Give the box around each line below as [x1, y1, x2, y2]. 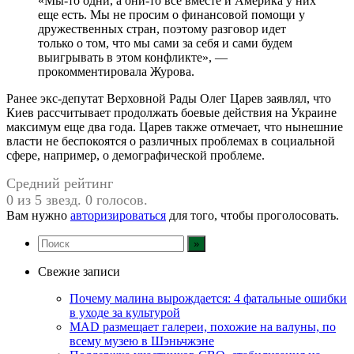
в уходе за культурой [70, 305, 180, 319]
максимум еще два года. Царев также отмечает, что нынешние [6, 119, 343, 134]
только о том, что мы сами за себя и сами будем [38, 36, 292, 50]
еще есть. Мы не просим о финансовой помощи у [38, 7, 305, 21]
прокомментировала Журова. [38, 64, 194, 78]
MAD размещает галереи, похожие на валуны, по [70, 319, 336, 333]
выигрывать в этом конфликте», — [38, 50, 228, 64]
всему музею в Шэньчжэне [70, 333, 214, 348]
